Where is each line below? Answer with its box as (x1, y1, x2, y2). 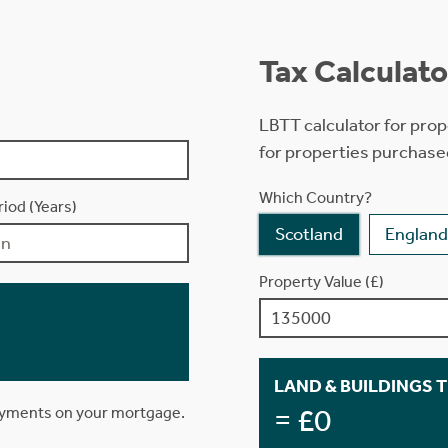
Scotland (275, 223, 343, 245)
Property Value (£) (259, 272, 384, 291)
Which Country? (259, 188, 372, 207)
